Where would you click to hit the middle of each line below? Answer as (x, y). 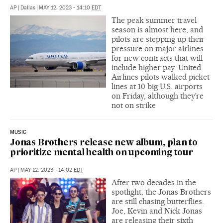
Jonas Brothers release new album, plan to (104, 143)
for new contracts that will (157, 58)
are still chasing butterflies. (158, 201)
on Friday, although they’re (158, 96)
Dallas (28, 7)
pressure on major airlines (158, 48)
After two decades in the (154, 182)
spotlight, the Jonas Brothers (161, 192)
